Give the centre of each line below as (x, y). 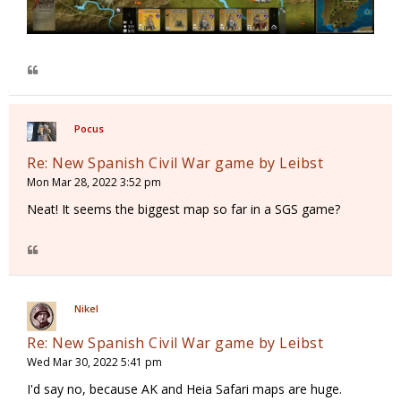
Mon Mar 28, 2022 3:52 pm (94, 183)
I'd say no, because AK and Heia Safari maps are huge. (184, 389)
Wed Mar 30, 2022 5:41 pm (94, 363)
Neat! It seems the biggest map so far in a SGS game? (183, 209)
